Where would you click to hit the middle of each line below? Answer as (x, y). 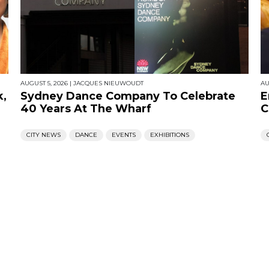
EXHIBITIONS (170, 135)
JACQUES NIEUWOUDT (108, 83)
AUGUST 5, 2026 (44, 83)
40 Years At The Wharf (86, 109)
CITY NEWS (44, 135)
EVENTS (124, 135)
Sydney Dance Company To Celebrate (128, 96)
